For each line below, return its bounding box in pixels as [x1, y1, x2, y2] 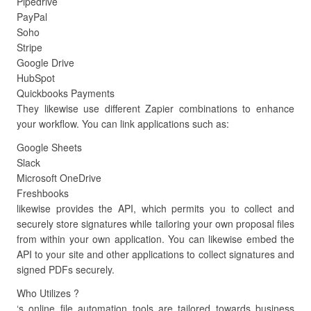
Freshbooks [17, 186, 69, 200]
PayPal [17, 10, 47, 24]
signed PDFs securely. [17, 262, 115, 276]
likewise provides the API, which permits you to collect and [17, 201, 294, 215]
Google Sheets [17, 140, 82, 154]
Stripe [17, 40, 42, 54]
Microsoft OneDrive [17, 171, 101, 185]
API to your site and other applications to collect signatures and [17, 247, 294, 261]
